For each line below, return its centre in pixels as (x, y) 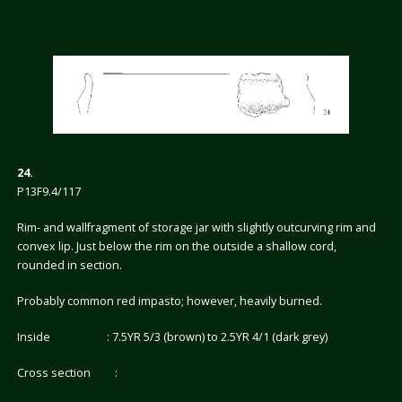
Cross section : (67, 372)
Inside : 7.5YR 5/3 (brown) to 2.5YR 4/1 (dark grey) (172, 336)
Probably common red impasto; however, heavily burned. (169, 301)
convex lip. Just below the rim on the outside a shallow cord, (176, 246)
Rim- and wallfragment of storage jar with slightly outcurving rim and (196, 227)
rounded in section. (69, 265)
